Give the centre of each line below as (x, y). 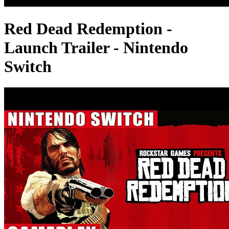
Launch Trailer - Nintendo (96, 48)
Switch (28, 67)
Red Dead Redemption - (88, 29)
